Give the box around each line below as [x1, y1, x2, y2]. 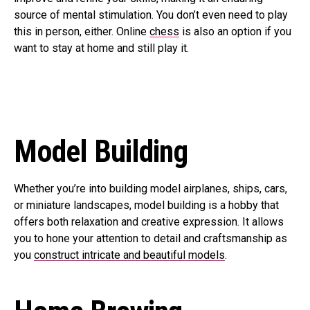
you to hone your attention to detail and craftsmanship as [14, 232, 287, 245]
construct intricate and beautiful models [34, 248, 225, 262]
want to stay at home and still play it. [14, 42, 189, 55]
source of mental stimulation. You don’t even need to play [14, 8, 288, 21]
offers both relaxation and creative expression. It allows [14, 215, 284, 228]
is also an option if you [179, 25, 291, 38]
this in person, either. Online [14, 25, 149, 38]
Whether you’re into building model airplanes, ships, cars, [14, 182, 287, 195]
